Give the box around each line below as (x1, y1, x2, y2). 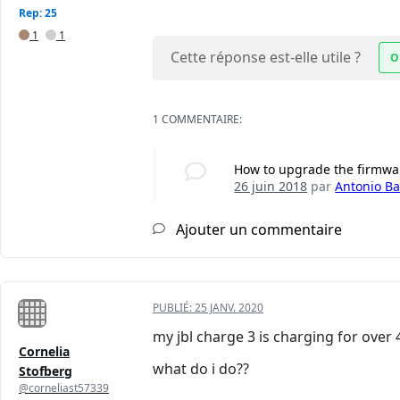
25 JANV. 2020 (195, 300, 263, 316)
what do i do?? (153, 359, 249, 379)
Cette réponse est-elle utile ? (171, 47, 361, 68)
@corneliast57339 (19, 380, 109, 396)
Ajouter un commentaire (172, 220, 342, 240)
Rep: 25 (19, 5, 57, 21)
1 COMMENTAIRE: (153, 112, 242, 128)
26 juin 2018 (234, 178, 308, 196)
